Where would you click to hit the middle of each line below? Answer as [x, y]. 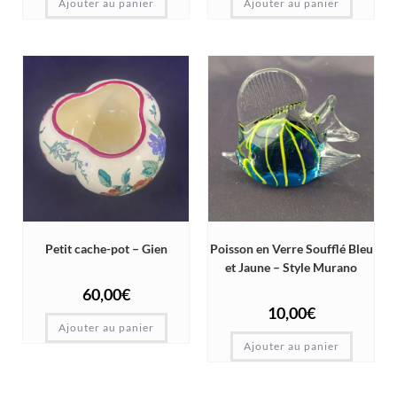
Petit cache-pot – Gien [106, 249]
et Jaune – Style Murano [291, 268]
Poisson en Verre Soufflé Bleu [291, 249]
